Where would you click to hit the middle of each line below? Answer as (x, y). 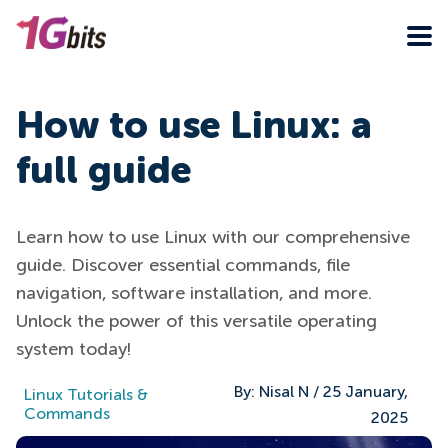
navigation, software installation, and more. (194, 293)
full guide (103, 173)
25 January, (365, 392)
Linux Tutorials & (86, 395)
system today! (73, 349)
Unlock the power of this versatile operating (196, 321)
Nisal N (284, 392)
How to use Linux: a (194, 128)
